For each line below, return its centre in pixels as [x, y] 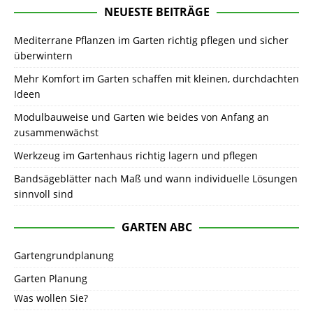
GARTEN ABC [156, 227]
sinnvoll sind [44, 194]
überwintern [43, 56]
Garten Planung [51, 279]
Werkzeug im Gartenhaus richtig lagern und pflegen [136, 156]
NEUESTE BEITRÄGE [156, 12]
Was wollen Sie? [51, 298]
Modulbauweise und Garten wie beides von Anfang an [141, 117]
